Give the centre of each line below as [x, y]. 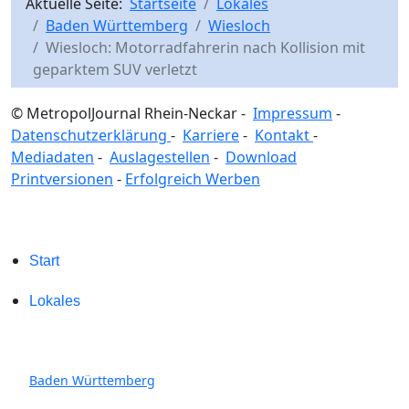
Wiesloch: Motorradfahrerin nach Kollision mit [205, 47]
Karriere [211, 135]
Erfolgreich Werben [193, 178]
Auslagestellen [160, 157]
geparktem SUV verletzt [115, 69]
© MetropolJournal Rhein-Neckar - [132, 113]
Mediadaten [52, 157]
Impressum [293, 113]
